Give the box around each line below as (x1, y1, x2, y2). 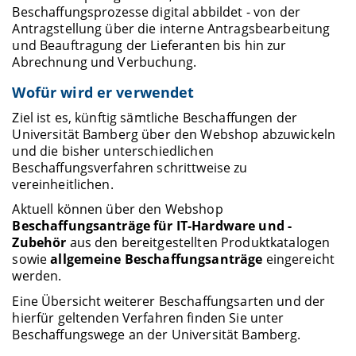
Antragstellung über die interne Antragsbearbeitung (12, 20, 331, 38)
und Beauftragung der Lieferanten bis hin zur (12, 37, 287, 55)
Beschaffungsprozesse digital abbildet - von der (12, 3, 300, 21)
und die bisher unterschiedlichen (12, 142, 214, 161)
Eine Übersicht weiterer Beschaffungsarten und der (12, 292, 326, 310)
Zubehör (12, 234, 67, 252)
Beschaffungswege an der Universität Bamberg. (12, 325, 301, 343)
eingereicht (262, 250, 335, 269)
